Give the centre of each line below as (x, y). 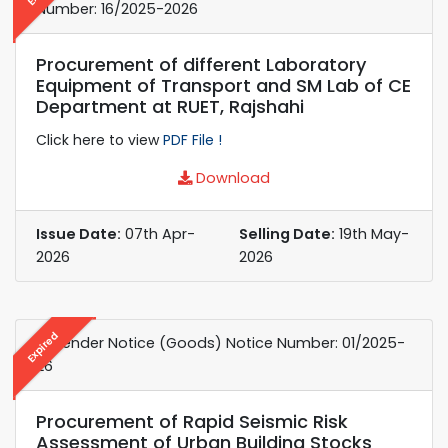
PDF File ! (192, 139)
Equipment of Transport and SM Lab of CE (223, 85)
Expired (42, 346)
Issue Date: (78, 233)
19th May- (372, 233)
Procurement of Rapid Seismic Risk (192, 421)
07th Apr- (158, 233)
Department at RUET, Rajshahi (170, 106)
